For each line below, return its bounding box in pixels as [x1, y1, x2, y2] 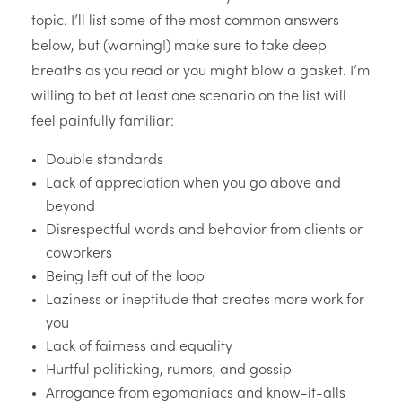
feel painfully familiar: [31, 115, 174, 130]
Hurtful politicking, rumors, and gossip [46, 363, 292, 379]
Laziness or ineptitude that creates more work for [46, 293, 364, 309]
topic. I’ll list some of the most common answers [31, 14, 339, 30]
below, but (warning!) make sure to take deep [31, 39, 327, 55]
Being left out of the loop [46, 270, 205, 285]
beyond [46, 200, 95, 215]
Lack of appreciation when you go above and [46, 177, 341, 192]
